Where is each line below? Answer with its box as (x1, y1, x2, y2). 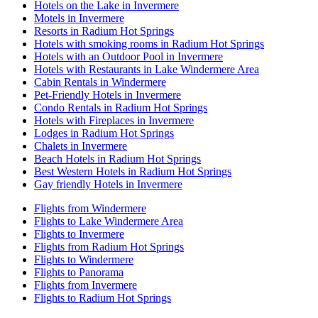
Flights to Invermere (34, 227, 124, 240)
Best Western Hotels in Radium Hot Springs (34, 165, 231, 177)
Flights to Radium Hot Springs (34, 291, 171, 304)
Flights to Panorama (34, 265, 124, 278)
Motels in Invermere (34, 11, 124, 24)
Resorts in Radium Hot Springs (34, 24, 174, 37)
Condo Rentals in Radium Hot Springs (34, 101, 207, 114)
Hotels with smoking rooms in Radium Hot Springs (34, 37, 264, 50)
